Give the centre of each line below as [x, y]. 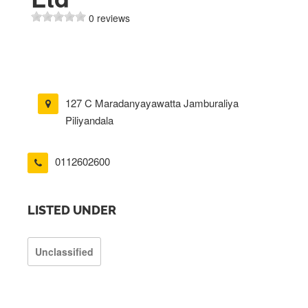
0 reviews [109, 18]
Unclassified [64, 251]
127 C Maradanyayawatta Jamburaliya [152, 103]
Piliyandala [89, 120]
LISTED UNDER [72, 210]
